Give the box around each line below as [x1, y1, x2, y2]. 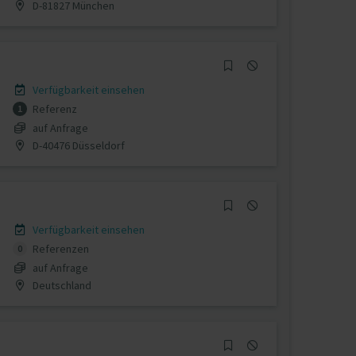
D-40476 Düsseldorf [29, 137, 125, 153]
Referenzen [29, 242, 89, 256]
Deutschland [29, 277, 91, 292]
